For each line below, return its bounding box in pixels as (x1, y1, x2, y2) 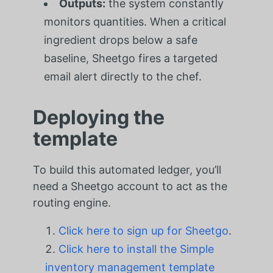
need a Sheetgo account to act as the (32, 179, 227, 193)
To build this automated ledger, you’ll (32, 163, 221, 176)
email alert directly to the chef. (43, 69, 202, 83)
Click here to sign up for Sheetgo (58, 224, 229, 237)
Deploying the (32, 105, 165, 129)
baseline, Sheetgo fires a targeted (43, 51, 218, 65)
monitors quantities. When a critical (43, 15, 226, 28)
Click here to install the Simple (58, 242, 214, 255)
